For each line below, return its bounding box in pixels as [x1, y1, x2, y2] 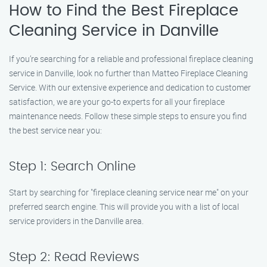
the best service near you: [9, 125, 102, 136]
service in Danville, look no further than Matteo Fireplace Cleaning [9, 67, 248, 79]
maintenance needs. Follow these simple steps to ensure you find [9, 110, 247, 122]
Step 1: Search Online [9, 160, 136, 173]
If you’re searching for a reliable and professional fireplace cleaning [9, 53, 253, 64]
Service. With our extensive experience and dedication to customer [9, 82, 251, 93]
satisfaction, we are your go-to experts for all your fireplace [9, 96, 225, 107]
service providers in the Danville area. [9, 215, 144, 226]
